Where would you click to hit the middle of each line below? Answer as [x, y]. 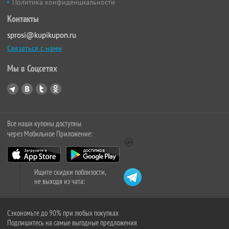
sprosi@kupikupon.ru [42, 35]
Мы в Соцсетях [32, 68]
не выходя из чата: [60, 181]
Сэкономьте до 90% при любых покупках [63, 213]
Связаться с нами [35, 48]
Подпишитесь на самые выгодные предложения [72, 223]
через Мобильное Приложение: [50, 134]
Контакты [23, 19]
